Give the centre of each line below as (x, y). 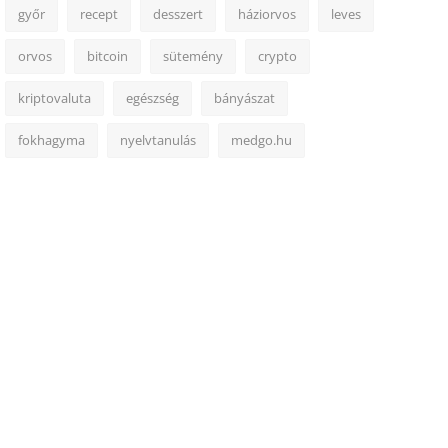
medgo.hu (261, 140)
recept (98, 14)
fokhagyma (51, 140)
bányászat (244, 98)
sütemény (192, 56)
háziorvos (266, 14)
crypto (277, 56)
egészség (152, 98)
